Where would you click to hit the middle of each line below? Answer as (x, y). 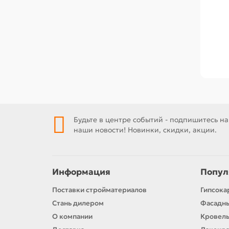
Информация (81, 172)
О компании (72, 216)
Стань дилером (78, 203)
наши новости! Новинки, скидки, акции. (145, 130)
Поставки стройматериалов (99, 190)
